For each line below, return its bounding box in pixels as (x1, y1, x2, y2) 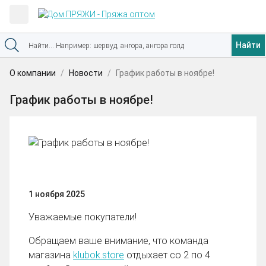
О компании (9, 68, 56, 78)
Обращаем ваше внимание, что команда (28, 235, 208, 246)
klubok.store (73, 249, 124, 261)
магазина (28, 249, 73, 261)
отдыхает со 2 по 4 (124, 249, 210, 261)
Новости (69, 68, 103, 78)
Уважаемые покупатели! (28, 211, 137, 223)
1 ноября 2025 (28, 189, 85, 199)
